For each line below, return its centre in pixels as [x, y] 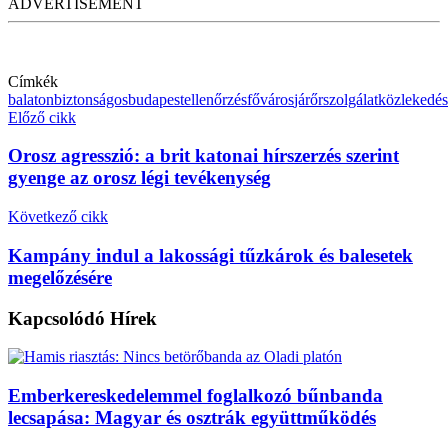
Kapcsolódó [56, 318]
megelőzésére [60, 277]
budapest [156, 99]
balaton [31, 99]
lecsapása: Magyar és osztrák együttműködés [192, 417]
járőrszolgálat [336, 99]
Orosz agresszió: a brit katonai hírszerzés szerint [203, 156]
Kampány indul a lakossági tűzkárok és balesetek [210, 255]
